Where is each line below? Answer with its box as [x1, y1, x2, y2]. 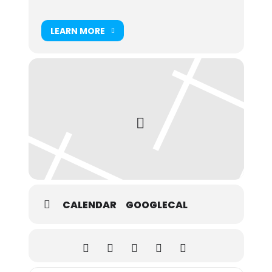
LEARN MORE [50, 24, 105, 37]
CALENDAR [62, 198, 117, 212]
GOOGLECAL [125, 198, 188, 212]
